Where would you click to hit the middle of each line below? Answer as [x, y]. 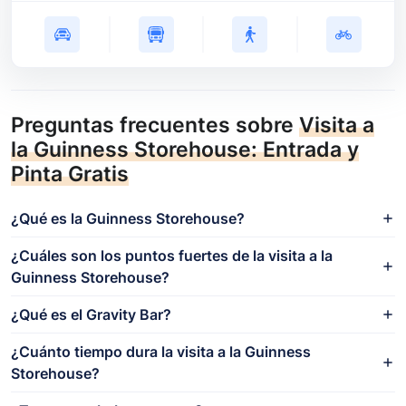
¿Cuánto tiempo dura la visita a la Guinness [161, 351]
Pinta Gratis [70, 173]
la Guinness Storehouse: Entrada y [185, 149]
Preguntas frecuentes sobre [155, 124]
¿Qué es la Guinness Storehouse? [128, 218]
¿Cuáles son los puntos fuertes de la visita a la [172, 255]
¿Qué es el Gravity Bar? [91, 314]
